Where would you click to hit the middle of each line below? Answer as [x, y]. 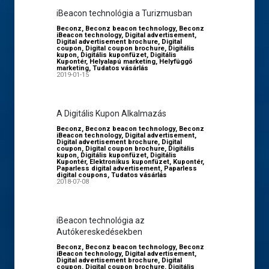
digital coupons [82, 175]
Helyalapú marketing [122, 62]
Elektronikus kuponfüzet [129, 162]
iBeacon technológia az [101, 220]
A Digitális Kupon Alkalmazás [111, 113]
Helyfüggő [176, 62]
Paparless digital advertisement [108, 168]
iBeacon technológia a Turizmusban [124, 13]
